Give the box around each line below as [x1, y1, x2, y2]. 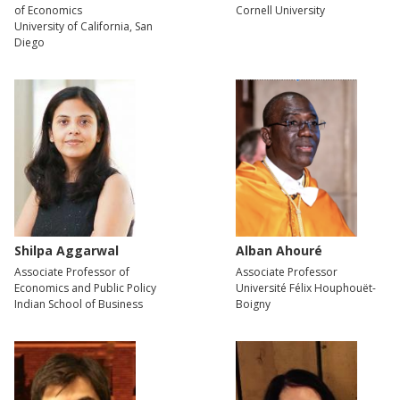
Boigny [236, 296, 271, 312]
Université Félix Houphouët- [236, 279, 376, 296]
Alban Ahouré [236, 241, 322, 259]
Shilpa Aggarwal [14, 241, 119, 259]
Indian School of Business [14, 296, 143, 312]
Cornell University [236, 2, 325, 18]
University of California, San [14, 18, 153, 34]
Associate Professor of [14, 263, 129, 279]
